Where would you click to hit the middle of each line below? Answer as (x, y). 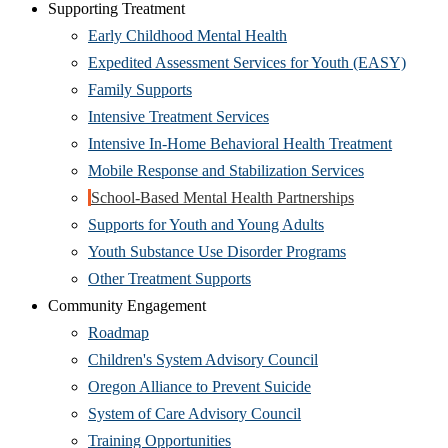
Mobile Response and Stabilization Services (226, 170)
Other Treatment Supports (169, 278)
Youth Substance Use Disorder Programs (217, 251)
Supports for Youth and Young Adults (206, 224)
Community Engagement (127, 305)
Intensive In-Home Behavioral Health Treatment (240, 143)
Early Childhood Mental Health (187, 35)
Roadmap (118, 332)
